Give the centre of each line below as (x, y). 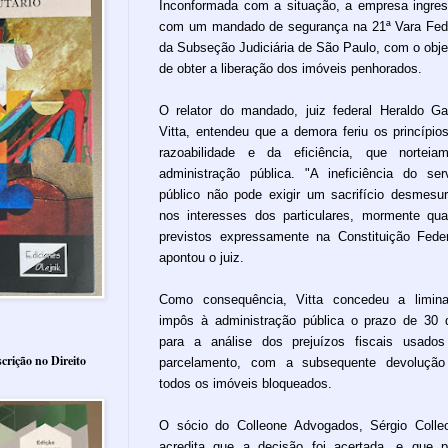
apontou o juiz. (201, 257)
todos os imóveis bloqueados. (245, 383)
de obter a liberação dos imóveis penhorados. (290, 68)
